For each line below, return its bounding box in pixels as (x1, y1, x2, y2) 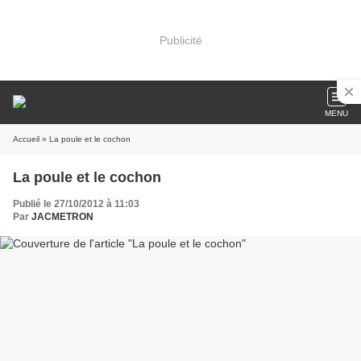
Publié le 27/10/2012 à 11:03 (13, 198, 139, 210)
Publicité (159, 33, 202, 47)
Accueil (13, 135, 39, 143)
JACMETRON (31, 211, 93, 222)
